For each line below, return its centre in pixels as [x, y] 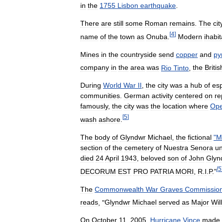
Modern [190, 36]
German [137, 96]
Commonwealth [119, 189]
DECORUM [98, 171]
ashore [110, 120]
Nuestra [176, 148]
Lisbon [128, 6]
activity [162, 96]
